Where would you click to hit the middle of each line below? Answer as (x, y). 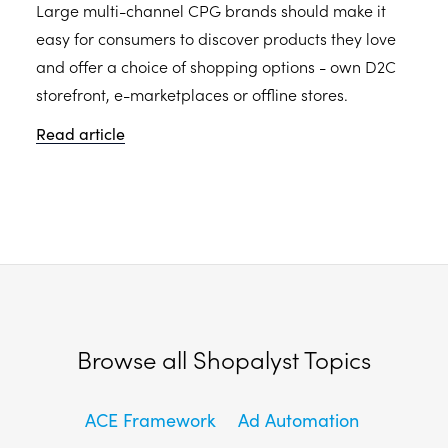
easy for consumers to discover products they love (216, 38)
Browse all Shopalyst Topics (224, 358)
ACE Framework (150, 419)
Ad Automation (298, 419)
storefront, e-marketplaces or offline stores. (192, 94)
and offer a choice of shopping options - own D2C (216, 66)
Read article (80, 133)
